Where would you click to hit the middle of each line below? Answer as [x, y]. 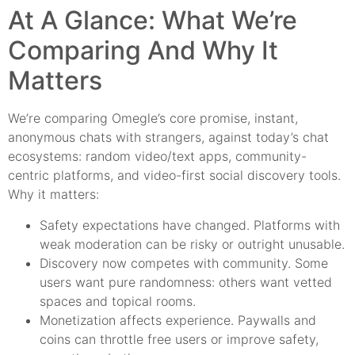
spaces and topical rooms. [118, 301]
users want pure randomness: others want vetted [186, 282]
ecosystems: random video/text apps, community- [157, 157]
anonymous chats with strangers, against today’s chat [168, 137]
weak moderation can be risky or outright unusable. [192, 244]
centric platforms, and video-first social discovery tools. [174, 176]
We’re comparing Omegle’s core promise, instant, [153, 118]
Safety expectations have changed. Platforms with [190, 225]
